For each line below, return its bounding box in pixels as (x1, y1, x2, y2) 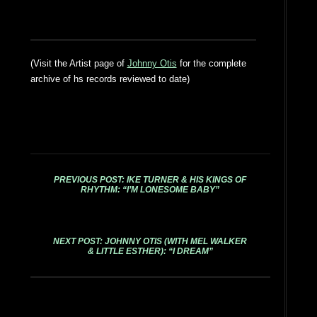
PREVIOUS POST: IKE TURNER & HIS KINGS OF (54, 175, 247, 185)
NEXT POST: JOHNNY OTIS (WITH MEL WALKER (53, 236, 248, 246)
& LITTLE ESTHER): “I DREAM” (87, 246, 213, 256)
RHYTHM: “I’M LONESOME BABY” (81, 185, 220, 195)
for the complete (176, 58, 246, 69)
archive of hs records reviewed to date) (30, 74, 190, 84)
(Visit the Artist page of (30, 58, 127, 69)
